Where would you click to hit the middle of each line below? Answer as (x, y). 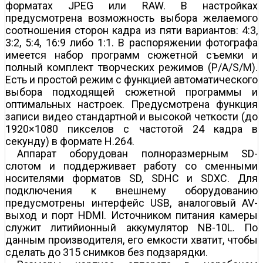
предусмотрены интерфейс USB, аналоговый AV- (131, 203)
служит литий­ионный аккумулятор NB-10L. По (131, 228)
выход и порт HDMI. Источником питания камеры (131, 215)
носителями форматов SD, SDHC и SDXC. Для (131, 178)
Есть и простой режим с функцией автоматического (131, 80)
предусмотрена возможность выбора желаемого (131, 18)
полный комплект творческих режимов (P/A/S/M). (131, 68)
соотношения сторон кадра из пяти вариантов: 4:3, (131, 31)
